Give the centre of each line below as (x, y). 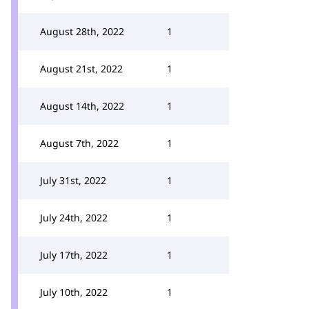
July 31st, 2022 (73, 180)
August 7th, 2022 (79, 143)
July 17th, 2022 (74, 255)
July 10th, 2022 (74, 292)
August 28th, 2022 (82, 31)
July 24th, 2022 (74, 218)
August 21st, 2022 (81, 69)
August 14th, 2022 (82, 106)
